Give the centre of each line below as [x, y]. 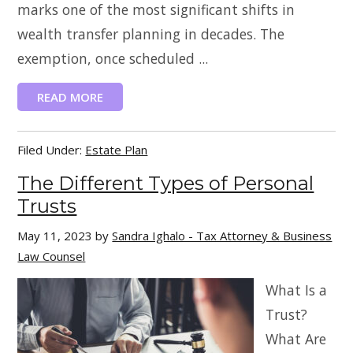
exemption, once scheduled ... [113, 58]
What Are [296, 339]
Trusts [47, 206]
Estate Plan [117, 150]
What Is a [297, 290]
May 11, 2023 [55, 236]
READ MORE [71, 97]
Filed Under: [52, 150]
